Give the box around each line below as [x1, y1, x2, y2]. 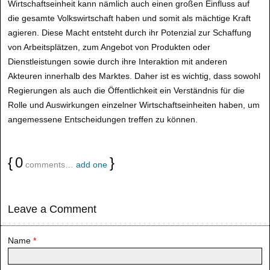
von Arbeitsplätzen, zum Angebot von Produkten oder [8, 42, 210, 52]
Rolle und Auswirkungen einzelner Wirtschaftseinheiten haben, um [8, 100, 260, 110]
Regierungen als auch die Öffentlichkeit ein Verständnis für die [8, 86, 245, 95]
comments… [23, 160, 76, 169]
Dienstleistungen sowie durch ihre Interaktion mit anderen [8, 57, 227, 66]
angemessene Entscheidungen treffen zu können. [8, 115, 198, 124]
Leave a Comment [8, 203, 96, 215]
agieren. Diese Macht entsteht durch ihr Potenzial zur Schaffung [8, 28, 251, 37]
